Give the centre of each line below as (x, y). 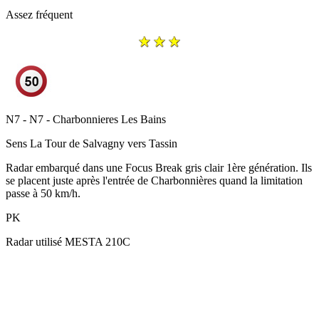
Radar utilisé (34, 242)
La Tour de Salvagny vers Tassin (104, 144)
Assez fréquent (39, 15)
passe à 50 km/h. (43, 194)
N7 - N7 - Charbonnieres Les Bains (86, 120)
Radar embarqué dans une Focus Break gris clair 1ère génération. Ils (159, 168)
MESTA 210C (98, 242)
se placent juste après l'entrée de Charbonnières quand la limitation (154, 181)
